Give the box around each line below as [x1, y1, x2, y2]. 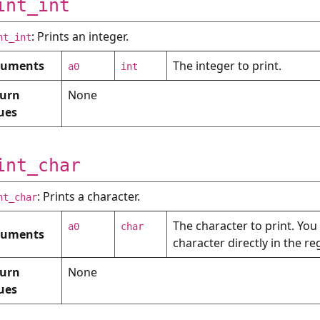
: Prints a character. [37, 189, 140, 204]
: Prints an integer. [31, 29, 129, 44]
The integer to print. [173, 58, 281, 74]
